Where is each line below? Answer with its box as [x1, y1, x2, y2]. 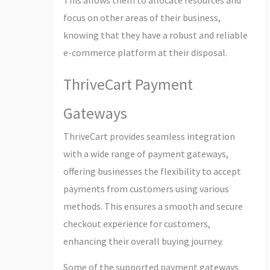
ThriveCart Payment [63, 74, 193, 94]
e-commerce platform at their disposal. [63, 46, 227, 58]
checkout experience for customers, [63, 217, 210, 230]
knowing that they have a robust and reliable [63, 28, 248, 41]
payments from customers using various [63, 182, 229, 195]
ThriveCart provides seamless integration [63, 130, 235, 142]
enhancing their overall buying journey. [63, 234, 223, 247]
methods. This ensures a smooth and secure [63, 199, 243, 212]
